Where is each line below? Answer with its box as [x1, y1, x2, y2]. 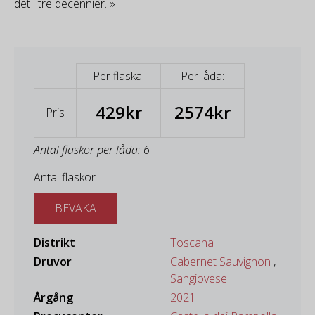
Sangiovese [170, 270, 227, 286]
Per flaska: [93, 67, 144, 84]
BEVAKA [55, 200, 96, 216]
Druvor [34, 253, 72, 269]
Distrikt [34, 234, 75, 250]
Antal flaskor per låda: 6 [34, 141, 150, 157]
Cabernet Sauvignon [170, 253, 271, 269]
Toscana [170, 234, 214, 250]
